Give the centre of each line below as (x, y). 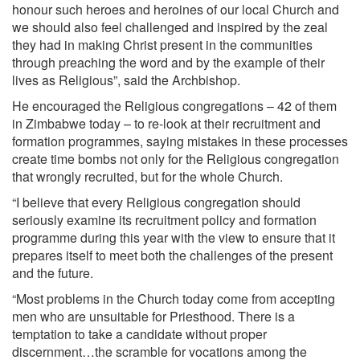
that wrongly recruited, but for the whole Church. (147, 176)
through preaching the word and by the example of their (168, 62)
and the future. (53, 273)
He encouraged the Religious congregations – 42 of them (174, 106)
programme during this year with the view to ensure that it (174, 237)
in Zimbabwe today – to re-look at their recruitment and (166, 123)
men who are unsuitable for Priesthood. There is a (153, 316)
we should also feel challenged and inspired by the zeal (170, 27)
